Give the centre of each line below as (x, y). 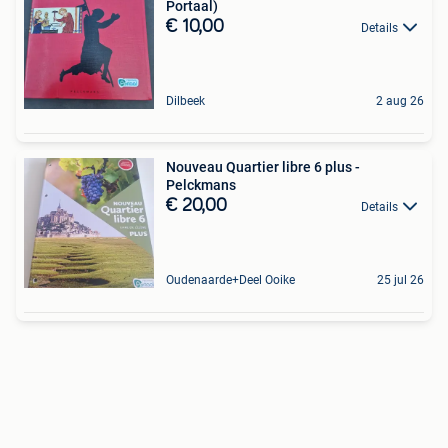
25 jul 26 (400, 280)
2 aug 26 (400, 101)
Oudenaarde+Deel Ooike (230, 280)
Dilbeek (185, 101)
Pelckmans (201, 185)
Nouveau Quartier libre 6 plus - (263, 167)
